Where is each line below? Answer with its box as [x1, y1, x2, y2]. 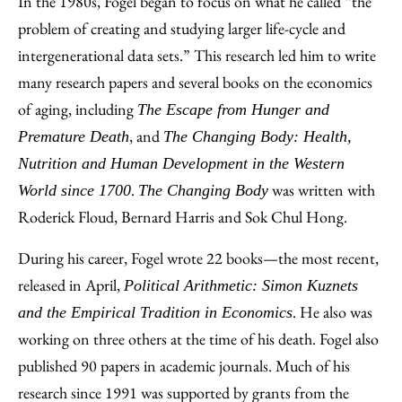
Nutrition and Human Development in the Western [18, 154, 345, 172]
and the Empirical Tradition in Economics [18, 303, 293, 321]
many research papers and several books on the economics [18, 72, 372, 92]
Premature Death [18, 127, 129, 145]
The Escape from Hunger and [137, 100, 329, 118]
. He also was [293, 301, 372, 322]
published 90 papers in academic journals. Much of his [18, 355, 350, 376]
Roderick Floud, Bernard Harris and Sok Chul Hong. [18, 206, 347, 227]
